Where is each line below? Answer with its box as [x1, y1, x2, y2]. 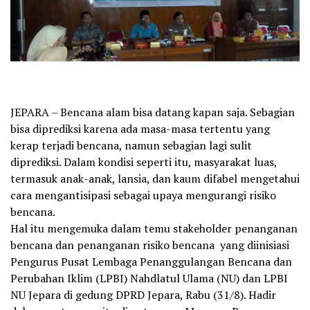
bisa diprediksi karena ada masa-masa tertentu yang [10, 121, 270, 136]
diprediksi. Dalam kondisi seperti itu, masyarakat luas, [10, 154, 277, 170]
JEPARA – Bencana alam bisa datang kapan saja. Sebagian [10, 104, 295, 120]
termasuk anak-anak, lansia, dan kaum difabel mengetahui [10, 171, 300, 186]
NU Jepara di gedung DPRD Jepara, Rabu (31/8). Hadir [10, 287, 276, 302]
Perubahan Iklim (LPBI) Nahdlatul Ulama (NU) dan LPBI [10, 271, 288, 286]
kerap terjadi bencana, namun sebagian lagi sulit [10, 138, 252, 153]
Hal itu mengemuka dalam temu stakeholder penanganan [10, 221, 298, 236]
